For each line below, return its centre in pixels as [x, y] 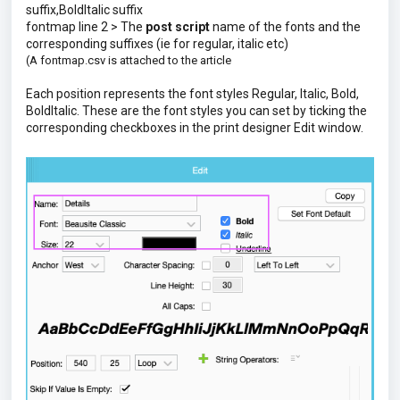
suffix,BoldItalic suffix [84, 9]
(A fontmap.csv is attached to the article [129, 60]
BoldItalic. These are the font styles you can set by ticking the [196, 110]
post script [178, 26]
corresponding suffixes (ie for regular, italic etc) [157, 43]
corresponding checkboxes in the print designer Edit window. [196, 127]
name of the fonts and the [285, 26]
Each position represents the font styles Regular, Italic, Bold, [192, 93]
